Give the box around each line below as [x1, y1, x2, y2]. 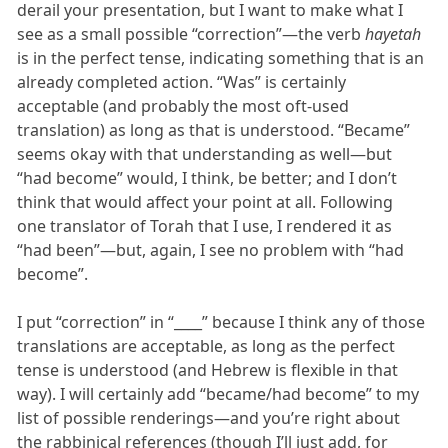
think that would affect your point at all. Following [17, 191, 394, 214]
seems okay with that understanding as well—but [17, 143, 393, 166]
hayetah [365, 23, 422, 46]
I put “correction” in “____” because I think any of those [17, 311, 426, 334]
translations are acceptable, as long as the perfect [17, 335, 396, 358]
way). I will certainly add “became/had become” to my [17, 383, 420, 406]
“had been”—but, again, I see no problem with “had [17, 239, 405, 262]
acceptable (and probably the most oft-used [17, 95, 350, 118]
